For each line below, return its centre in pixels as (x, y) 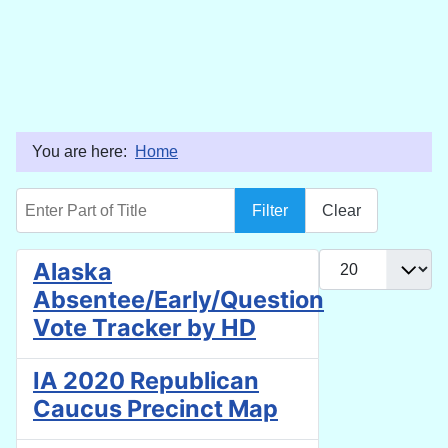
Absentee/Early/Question (178, 300)
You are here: (83, 151)
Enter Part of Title (76, 198)
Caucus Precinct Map (155, 409)
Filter (270, 210)
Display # (351, 260)
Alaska (72, 272)
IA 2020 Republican (146, 381)
